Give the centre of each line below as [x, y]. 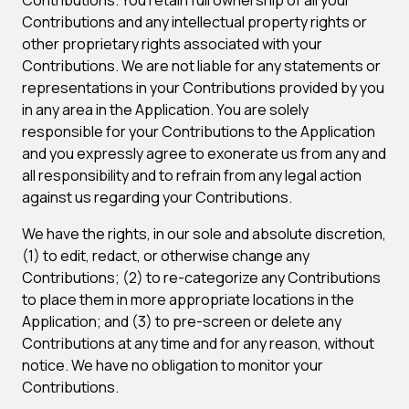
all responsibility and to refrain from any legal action [192, 175]
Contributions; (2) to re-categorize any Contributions [201, 278]
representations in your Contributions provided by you [203, 88]
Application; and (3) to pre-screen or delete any [182, 321]
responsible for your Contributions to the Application [199, 131]
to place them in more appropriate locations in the [188, 299]
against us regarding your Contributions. [157, 197]
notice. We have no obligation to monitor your [173, 365]
